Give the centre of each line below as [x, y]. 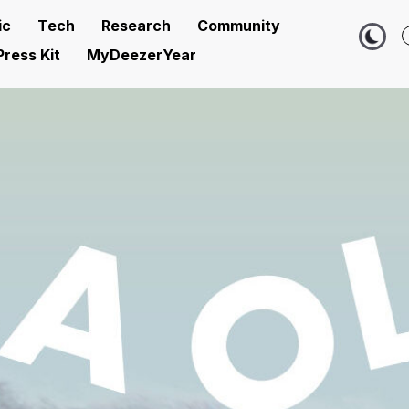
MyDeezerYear [142, 55]
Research [136, 26]
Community [239, 26]
